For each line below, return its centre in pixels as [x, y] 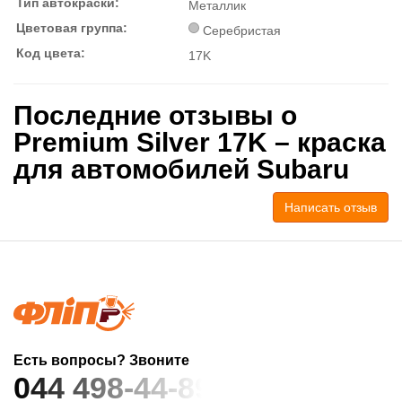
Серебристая [241, 30]
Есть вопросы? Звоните [101, 360]
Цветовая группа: [72, 27]
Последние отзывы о [155, 115]
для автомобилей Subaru [181, 169]
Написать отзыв [331, 207]
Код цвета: [51, 52]
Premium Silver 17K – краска [200, 142]
